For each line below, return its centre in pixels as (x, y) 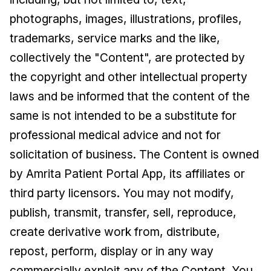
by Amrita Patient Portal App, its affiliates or (127, 174)
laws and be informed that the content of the (130, 96)
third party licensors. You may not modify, (122, 193)
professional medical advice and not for (115, 135)
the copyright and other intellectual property (129, 77)
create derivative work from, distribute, (115, 232)
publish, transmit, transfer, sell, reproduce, (123, 212)
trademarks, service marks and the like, (115, 38)
